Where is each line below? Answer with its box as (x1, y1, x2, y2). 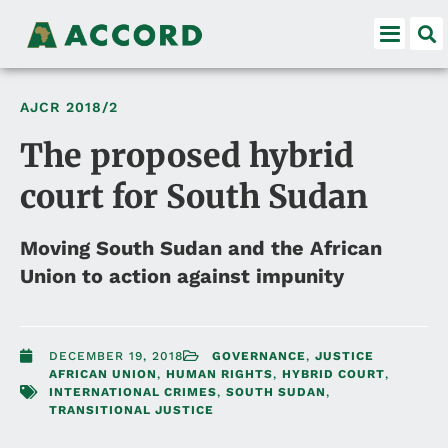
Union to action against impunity (20, 263, 344, 288)
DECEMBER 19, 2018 (49, 348, 183, 363)
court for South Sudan (20, 176, 368, 217)
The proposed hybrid (20, 135, 354, 176)
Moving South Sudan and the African (20, 235, 382, 260)
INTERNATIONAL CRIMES (49, 384, 217, 399)
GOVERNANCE (212, 348, 306, 363)
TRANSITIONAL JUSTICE (49, 402, 214, 417)
